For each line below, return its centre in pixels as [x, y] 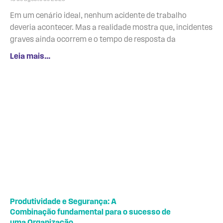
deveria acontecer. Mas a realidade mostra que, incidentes [111, 28]
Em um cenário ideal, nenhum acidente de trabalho [98, 16]
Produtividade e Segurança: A [63, 202]
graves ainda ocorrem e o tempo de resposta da [93, 40]
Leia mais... [30, 56]
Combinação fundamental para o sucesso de [90, 212]
